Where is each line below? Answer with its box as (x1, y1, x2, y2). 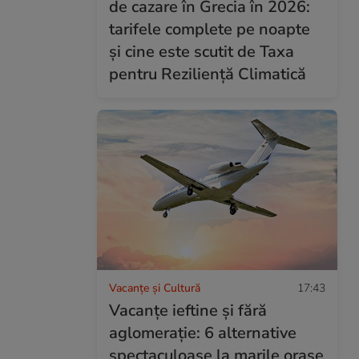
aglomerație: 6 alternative (109, 321, 296, 344)
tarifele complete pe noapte (109, 18, 310, 40)
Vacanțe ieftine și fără (109, 299, 267, 321)
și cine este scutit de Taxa (109, 40, 294, 63)
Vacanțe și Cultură (109, 280, 200, 296)
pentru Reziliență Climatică (109, 63, 306, 85)
